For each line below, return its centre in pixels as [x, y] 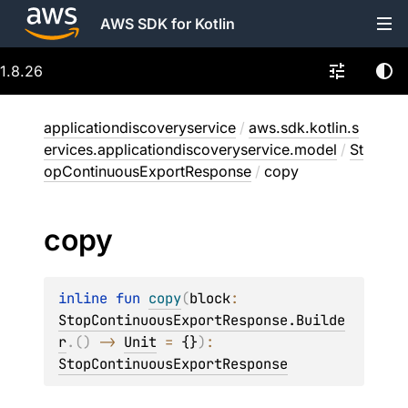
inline [87, 298]
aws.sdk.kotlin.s [304, 127]
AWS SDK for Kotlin [168, 24]
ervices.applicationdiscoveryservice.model [190, 149]
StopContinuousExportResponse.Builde [202, 320]
